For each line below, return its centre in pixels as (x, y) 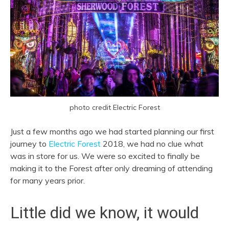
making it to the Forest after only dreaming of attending (111, 168)
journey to (29, 144)
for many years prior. (48, 181)
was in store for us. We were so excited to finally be (105, 156)
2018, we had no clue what (152, 144)
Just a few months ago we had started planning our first (112, 132)
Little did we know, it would (105, 213)
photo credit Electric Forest (114, 108)
